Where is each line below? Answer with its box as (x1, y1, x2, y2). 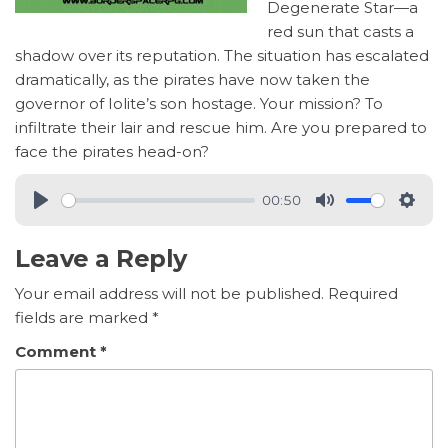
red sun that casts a (267, 22, 414, 42)
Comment (15, 342, 100, 362)
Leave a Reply (15, 244, 187, 274)
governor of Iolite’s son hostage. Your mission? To (15, 94, 383, 114)
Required (328, 284, 398, 304)
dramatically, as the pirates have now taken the (15, 70, 370, 90)
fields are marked (15, 308, 152, 328)
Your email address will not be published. (15, 284, 324, 304)
